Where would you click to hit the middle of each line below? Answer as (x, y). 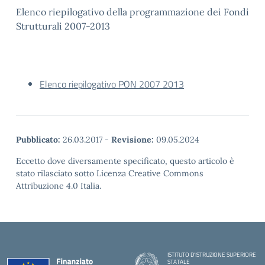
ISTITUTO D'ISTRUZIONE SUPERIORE (212, 255)
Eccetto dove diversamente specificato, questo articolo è (125, 161)
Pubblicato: (38, 140)
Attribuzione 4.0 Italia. (59, 186)
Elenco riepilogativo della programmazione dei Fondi (132, 12)
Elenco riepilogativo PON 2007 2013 (112, 84)
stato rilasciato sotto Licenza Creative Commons (110, 173)
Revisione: (132, 140)
